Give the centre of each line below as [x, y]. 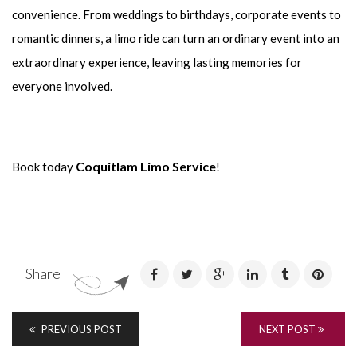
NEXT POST [288, 329]
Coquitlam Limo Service [146, 166]
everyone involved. [62, 86]
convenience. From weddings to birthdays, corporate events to [177, 14]
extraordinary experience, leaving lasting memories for [157, 62]
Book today [44, 167]
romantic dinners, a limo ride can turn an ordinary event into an [176, 38]
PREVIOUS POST [80, 329]
